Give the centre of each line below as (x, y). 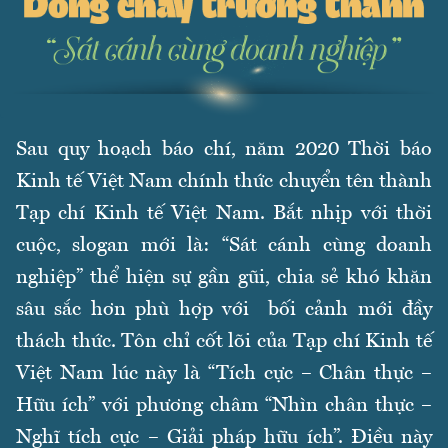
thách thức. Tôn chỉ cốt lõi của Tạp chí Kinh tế (224, 342)
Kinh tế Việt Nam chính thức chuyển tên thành (224, 182)
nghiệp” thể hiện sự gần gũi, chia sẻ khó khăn (224, 278)
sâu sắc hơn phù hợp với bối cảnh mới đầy (224, 310)
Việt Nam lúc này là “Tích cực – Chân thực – (224, 374)
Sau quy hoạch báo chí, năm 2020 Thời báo (224, 150)
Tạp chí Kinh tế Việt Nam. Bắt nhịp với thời (224, 214)
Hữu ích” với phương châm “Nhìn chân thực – (224, 406)
